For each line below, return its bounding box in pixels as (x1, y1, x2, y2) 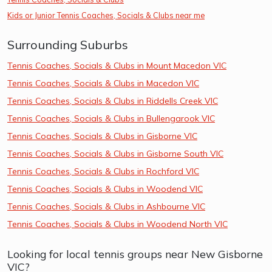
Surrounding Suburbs (7, 36, 128, 52)
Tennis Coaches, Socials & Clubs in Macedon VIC (7, 77, 199, 89)
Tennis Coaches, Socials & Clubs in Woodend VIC (7, 183, 203, 194)
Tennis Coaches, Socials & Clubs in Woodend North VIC (7, 218, 228, 229)
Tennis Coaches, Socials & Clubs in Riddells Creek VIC (7, 95, 218, 106)
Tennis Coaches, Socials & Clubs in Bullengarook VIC (7, 112, 215, 124)
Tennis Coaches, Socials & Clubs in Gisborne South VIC (7, 148, 223, 159)
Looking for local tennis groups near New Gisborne (7, 246, 263, 260)
